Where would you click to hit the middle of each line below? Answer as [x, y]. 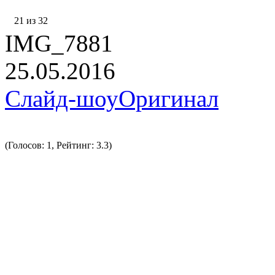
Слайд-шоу [62, 99]
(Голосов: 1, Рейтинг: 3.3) [58, 145]
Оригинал [168, 99]
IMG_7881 [59, 44]
